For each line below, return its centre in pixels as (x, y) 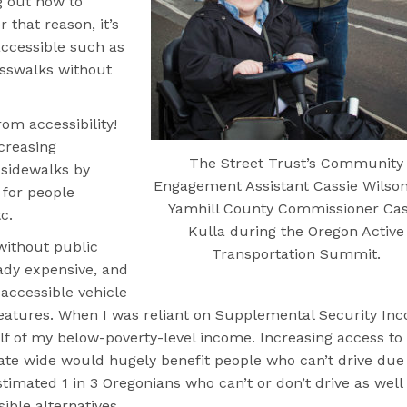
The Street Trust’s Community (296, 164)
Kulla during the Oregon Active (296, 232)
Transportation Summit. (296, 254)
